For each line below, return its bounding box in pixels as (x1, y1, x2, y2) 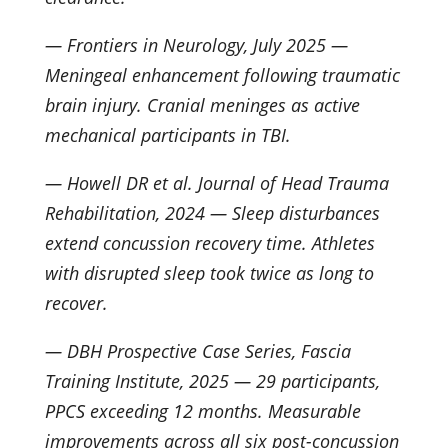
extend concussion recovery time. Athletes (44, 230, 375, 255)
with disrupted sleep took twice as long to (44, 260, 374, 285)
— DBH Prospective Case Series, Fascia (44, 338, 351, 363)
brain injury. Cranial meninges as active (44, 92, 360, 117)
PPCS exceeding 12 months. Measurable (44, 398, 361, 423)
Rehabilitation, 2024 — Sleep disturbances (44, 200, 380, 225)
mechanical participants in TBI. (44, 122, 291, 147)
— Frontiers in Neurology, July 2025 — (44, 32, 348, 57)
